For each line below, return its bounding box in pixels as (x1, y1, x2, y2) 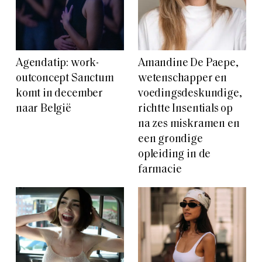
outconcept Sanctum (16, 73, 114, 85)
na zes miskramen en (138, 119, 240, 130)
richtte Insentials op (138, 104, 233, 115)
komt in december (16, 88, 103, 100)
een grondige (138, 134, 203, 146)
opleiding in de (138, 149, 211, 161)
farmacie (138, 164, 182, 176)
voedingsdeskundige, (138, 88, 242, 100)
